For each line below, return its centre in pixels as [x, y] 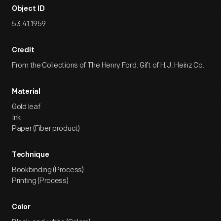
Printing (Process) [40, 181]
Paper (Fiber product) [46, 129]
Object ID [28, 9]
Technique [31, 155]
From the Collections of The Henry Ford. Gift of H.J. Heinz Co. [108, 65]
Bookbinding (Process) [48, 170]
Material [26, 92]
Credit [23, 51]
